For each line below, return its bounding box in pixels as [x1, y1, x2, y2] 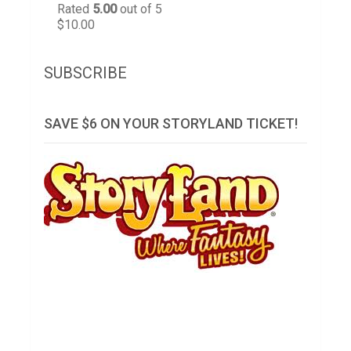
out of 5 [117, 2, 163, 16]
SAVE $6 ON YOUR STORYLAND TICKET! [44, 115, 299, 132]
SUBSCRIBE [44, 63, 128, 82]
